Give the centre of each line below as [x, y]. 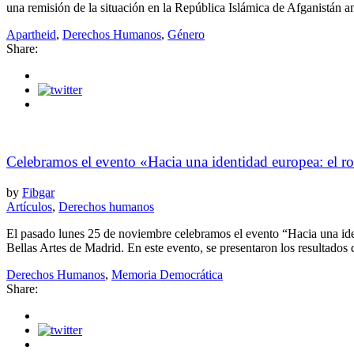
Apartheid [31, 35]
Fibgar [38, 192]
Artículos [29, 206]
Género [186, 35]
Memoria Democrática [167, 274]
